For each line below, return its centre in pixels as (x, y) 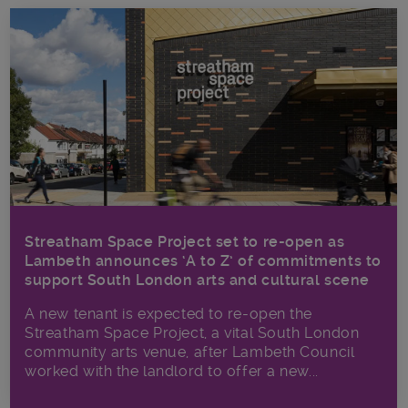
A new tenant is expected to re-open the (169, 314)
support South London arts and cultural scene (197, 280)
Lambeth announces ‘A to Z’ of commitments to (203, 261)
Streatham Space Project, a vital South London (192, 333)
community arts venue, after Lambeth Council (190, 352)
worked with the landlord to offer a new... (172, 372)
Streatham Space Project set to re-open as (185, 242)
